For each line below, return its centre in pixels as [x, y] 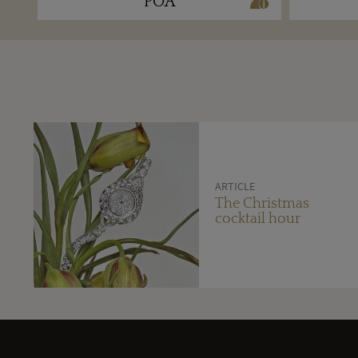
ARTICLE [235, 186]
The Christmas [262, 203]
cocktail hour [257, 219]
